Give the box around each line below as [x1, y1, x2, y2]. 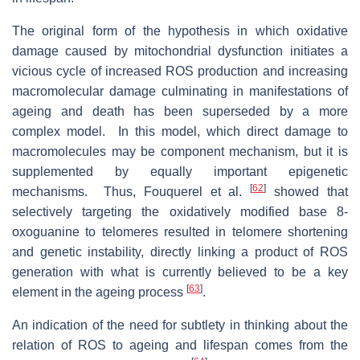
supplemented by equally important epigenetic [12, 164, 348, 178]
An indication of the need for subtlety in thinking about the [12, 317, 348, 332]
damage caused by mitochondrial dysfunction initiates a [12, 43, 348, 58]
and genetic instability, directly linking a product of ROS [12, 244, 348, 259]
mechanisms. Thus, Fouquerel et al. [12, 184, 251, 198]
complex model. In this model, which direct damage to [12, 124, 348, 138]
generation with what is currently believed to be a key [12, 264, 348, 279]
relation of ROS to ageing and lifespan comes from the [12, 337, 348, 352]
